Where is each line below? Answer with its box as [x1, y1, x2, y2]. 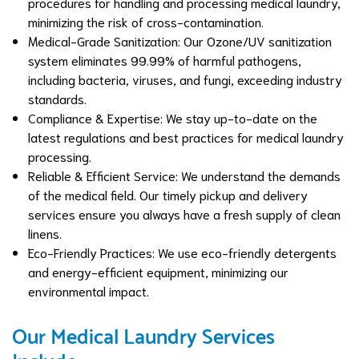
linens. [28, 224, 62, 241]
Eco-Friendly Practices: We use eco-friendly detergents [28, 244, 337, 260]
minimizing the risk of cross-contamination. [28, 13, 264, 30]
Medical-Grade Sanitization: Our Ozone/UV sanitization [28, 32, 332, 49]
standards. [28, 90, 87, 107]
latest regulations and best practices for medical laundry [28, 128, 344, 145]
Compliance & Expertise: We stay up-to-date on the [28, 109, 317, 126]
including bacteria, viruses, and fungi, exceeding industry [28, 71, 342, 87]
